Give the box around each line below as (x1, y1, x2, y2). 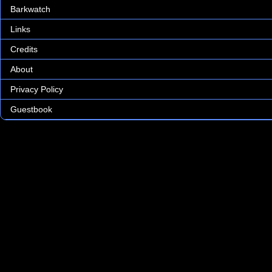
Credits (10, 44, 38, 54)
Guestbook (10, 104, 52, 114)
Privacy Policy (10, 84, 63, 94)
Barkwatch (10, 4, 50, 14)
